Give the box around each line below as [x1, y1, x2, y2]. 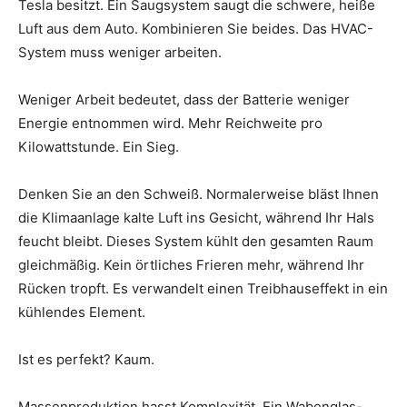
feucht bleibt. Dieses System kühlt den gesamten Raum [18, 233, 373, 251]
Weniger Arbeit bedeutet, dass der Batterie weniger [18, 91, 350, 109]
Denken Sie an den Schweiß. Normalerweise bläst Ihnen [18, 185, 379, 203]
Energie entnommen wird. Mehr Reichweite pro [18, 114, 323, 133]
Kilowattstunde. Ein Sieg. [18, 138, 179, 156]
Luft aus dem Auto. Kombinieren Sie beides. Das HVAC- [18, 20, 373, 38]
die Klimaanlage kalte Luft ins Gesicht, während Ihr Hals [18, 209, 374, 227]
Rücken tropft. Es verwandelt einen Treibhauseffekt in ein [18, 280, 388, 298]
